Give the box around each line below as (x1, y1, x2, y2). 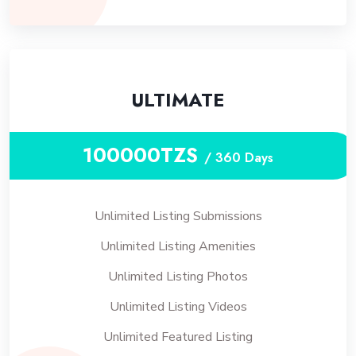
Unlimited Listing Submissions (94, 207, 262, 225)
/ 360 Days (204, 149, 273, 167)
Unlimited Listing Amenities (100, 238, 256, 255)
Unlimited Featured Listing (103, 328, 253, 346)
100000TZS (83, 141, 204, 169)
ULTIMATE (131, 86, 225, 114)
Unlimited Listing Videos (109, 298, 247, 315)
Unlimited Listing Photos (108, 268, 248, 285)
